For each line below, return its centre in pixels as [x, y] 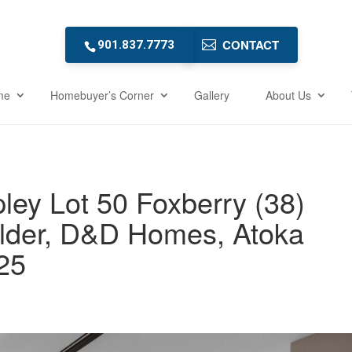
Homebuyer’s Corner [102, 95]
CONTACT [250, 44]
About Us [288, 95]
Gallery [212, 95]
